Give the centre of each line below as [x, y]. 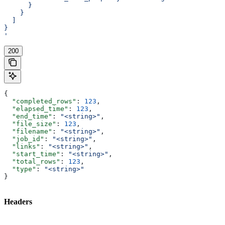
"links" [22, 146]
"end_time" [28, 116]
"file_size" [30, 124]
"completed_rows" [40, 101]
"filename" [28, 131]
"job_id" [24, 139]
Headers [18, 201]
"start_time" [32, 154]
